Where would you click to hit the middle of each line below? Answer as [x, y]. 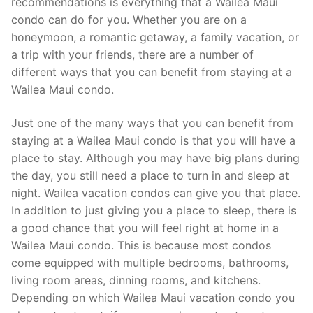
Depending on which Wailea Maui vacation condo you [153, 297]
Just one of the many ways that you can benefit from [152, 123]
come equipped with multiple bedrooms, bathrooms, [150, 262]
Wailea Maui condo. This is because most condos [141, 245]
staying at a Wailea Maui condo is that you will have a [153, 140]
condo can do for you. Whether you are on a [129, 20]
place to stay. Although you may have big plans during [155, 158]
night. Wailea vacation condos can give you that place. [156, 192]
